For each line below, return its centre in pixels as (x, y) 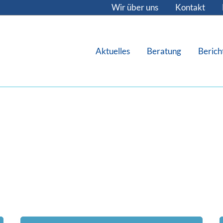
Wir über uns (135, 7)
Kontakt (190, 7)
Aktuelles (112, 51)
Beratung (164, 51)
